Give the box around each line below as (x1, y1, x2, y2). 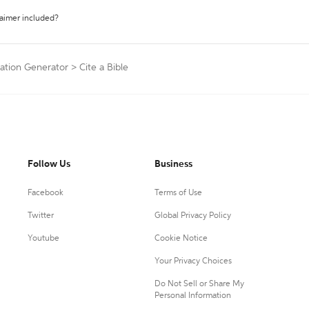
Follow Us (28, 159, 70, 169)
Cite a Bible (79, 63, 128, 72)
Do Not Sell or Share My (154, 280, 244, 288)
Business (154, 159, 192, 169)
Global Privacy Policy (154, 212, 231, 220)
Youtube (28, 235, 59, 243)
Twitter (28, 212, 54, 220)
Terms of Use (154, 189, 202, 197)
